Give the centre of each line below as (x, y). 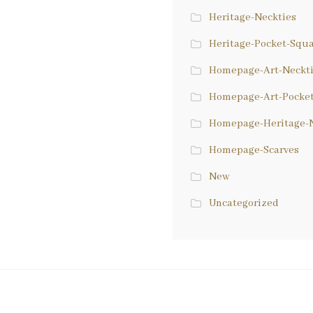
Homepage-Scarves (254, 150)
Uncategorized (243, 203)
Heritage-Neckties (252, 17)
